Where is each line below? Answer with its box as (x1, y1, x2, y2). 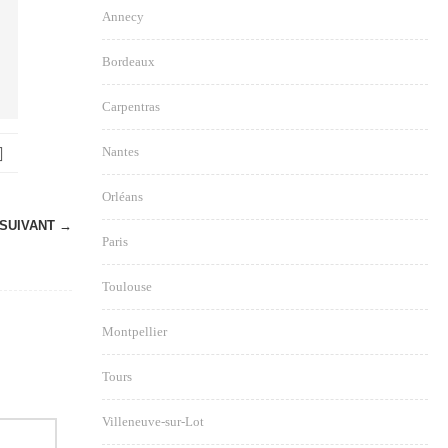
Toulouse (102, 279, 152, 294)
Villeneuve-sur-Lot (102, 414, 204, 429)
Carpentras (102, 99, 160, 114)
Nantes (102, 144, 139, 159)
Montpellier (102, 324, 167, 339)
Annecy (102, 9, 144, 24)
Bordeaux (102, 54, 155, 69)
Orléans (102, 189, 143, 204)
